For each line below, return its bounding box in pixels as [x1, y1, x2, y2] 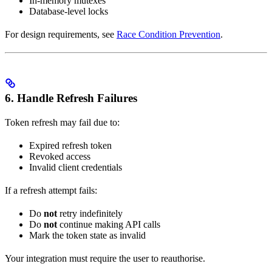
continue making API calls [57, 219, 160, 230]
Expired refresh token [29, 140, 112, 151]
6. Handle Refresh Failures [5, 92, 137, 105]
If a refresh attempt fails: [5, 185, 97, 196]
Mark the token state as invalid [29, 230, 146, 241]
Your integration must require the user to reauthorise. [5, 253, 205, 264]
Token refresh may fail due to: [5, 117, 120, 128]
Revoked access [29, 151, 90, 162]
